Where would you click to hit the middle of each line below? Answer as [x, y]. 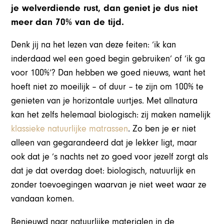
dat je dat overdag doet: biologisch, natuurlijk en [103, 171]
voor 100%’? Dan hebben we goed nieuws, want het [108, 73]
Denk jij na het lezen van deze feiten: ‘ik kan [94, 45]
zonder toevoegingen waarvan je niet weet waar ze [109, 185]
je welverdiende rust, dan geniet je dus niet [104, 8]
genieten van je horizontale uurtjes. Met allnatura [104, 101]
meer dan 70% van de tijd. [68, 22]
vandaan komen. [43, 199]
